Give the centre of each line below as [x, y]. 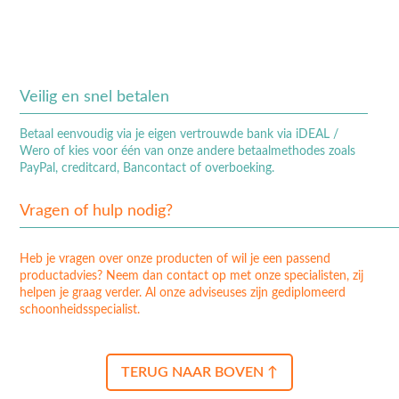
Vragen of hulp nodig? [96, 212]
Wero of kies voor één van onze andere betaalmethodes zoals [187, 152]
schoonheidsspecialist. [79, 310]
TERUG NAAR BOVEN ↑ [199, 373]
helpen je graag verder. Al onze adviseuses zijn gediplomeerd [182, 293]
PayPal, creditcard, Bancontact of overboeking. [147, 169]
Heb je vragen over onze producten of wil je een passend [175, 260]
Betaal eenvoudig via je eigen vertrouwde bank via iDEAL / [179, 135]
